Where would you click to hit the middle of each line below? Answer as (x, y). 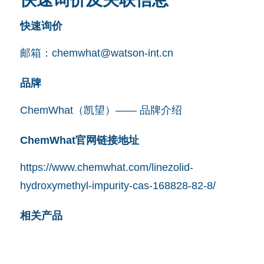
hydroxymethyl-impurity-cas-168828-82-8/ (118, 185)
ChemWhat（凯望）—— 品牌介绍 (101, 110)
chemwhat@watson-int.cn (112, 53)
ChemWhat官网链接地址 (79, 140)
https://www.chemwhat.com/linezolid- (106, 167)
